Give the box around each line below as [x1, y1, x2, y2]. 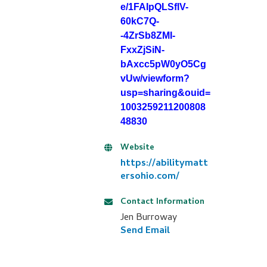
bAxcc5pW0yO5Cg [120, 59, 206, 69]
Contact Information [120, 195, 204, 209]
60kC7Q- [120, 16, 159, 26]
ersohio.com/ [120, 169, 179, 185]
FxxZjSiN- [120, 45, 164, 55]
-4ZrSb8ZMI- [120, 30, 175, 41]
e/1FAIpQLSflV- [120, 2, 188, 12]
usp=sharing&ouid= [120, 88, 210, 98]
